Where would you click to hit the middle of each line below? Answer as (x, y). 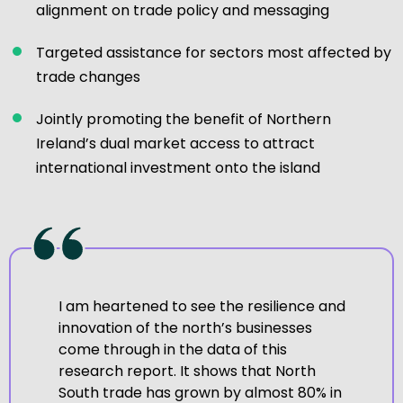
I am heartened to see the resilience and (201, 307)
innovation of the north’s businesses (185, 328)
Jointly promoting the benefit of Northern (184, 119)
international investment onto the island (178, 167)
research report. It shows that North (187, 372)
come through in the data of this (172, 350)
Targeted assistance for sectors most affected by (214, 52)
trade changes (88, 76)
